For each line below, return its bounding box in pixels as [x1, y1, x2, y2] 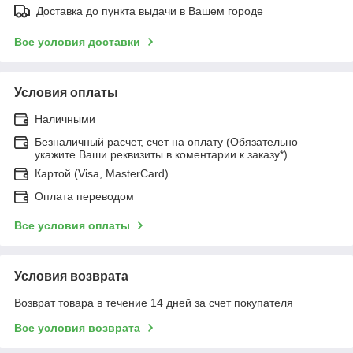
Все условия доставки [14, 35, 140, 48]
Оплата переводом [35, 189, 134, 203]
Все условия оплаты [14, 218, 130, 232]
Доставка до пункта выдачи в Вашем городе [36, 4, 263, 17]
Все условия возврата [14, 321, 140, 334]
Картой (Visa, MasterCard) [35, 166, 169, 180]
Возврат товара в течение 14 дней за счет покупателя [14, 295, 293, 309]
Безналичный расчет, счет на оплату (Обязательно [35, 135, 298, 148]
